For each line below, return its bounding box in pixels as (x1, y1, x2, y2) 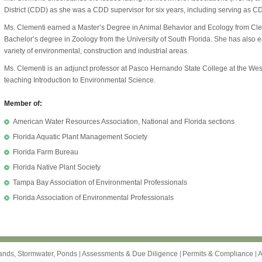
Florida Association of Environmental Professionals (12, 194, 174, 202)
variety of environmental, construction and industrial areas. (4, 47, 189, 55)
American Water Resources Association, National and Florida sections (12, 118, 235, 126)
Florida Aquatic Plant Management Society (12, 133, 147, 141)
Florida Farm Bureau (12, 148, 78, 156)
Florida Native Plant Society (12, 163, 101, 171)
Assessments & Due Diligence (81, 250, 178, 258)
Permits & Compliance (182, 250, 253, 258)
